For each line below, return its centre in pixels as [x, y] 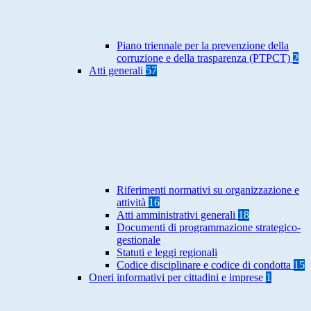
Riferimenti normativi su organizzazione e [208, 190]
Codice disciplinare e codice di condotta [205, 265]
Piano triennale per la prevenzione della [203, 46]
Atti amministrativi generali [177, 215]
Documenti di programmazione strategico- [209, 228]
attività [133, 203]
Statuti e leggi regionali [167, 253]
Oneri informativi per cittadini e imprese [177, 278]
